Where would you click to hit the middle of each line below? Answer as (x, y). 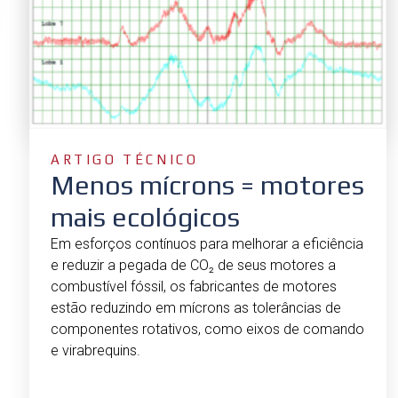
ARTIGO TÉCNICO (125, 160)
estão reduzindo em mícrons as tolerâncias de (196, 308)
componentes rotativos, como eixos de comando (207, 330)
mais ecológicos (145, 218)
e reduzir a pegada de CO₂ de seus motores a (193, 266)
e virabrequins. (96, 351)
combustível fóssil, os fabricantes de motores (194, 287)
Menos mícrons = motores (207, 186)
